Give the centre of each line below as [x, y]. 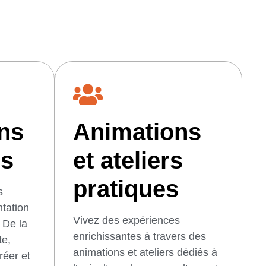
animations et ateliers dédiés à [145, 252]
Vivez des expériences [126, 220]
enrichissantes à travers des [140, 236]
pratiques [126, 189]
